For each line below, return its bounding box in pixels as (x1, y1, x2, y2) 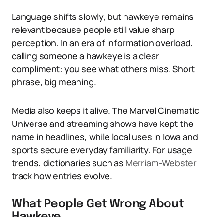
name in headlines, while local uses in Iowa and (12, 131, 198, 142)
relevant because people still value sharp (12, 24, 175, 35)
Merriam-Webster (125, 157, 197, 169)
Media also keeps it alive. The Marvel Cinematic (12, 105, 199, 116)
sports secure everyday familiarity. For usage (12, 144, 192, 155)
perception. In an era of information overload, (12, 37, 193, 48)
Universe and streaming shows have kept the (12, 118, 194, 129)
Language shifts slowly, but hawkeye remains (12, 11, 194, 22)
